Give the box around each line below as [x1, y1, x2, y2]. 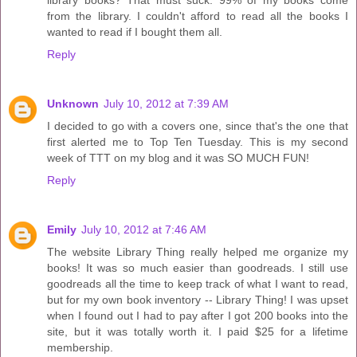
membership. [47, 341, 113, 355]
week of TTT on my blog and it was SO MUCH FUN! [47, 151, 309, 165]
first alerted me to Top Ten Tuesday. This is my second [47, 135, 348, 149]
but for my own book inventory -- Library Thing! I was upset [47, 293, 348, 307]
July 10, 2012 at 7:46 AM [81, 223, 206, 237]
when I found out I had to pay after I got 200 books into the [47, 309, 348, 323]
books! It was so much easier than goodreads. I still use [47, 261, 348, 275]
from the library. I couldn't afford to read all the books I [47, 10, 348, 23]
